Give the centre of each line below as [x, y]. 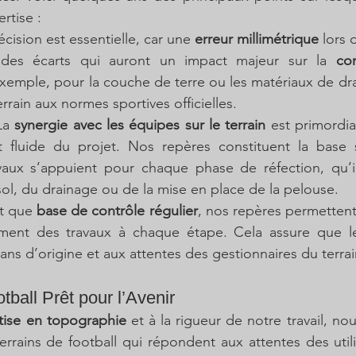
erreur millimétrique [257, 39]
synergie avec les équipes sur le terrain [140, 125]
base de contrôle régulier [117, 211]
